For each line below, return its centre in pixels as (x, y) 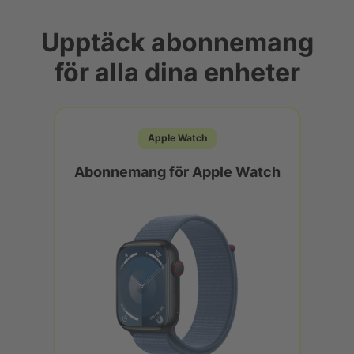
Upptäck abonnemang (177, 42)
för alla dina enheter (177, 72)
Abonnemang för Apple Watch (177, 171)
